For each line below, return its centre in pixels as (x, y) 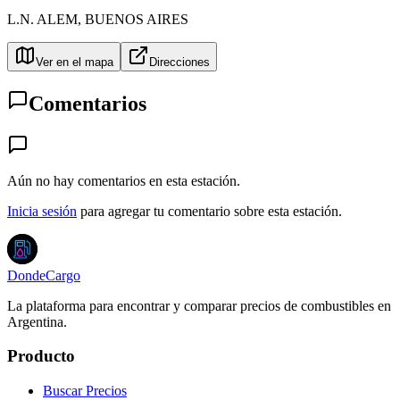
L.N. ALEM (42, 19)
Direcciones (179, 62)
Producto (41, 356)
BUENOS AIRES (137, 19)
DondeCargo (44, 275)
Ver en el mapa (75, 62)
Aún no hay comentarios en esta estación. (124, 180)
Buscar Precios (85, 391)
